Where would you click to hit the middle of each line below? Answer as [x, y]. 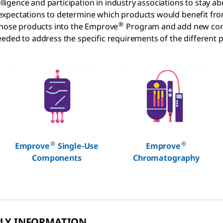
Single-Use [77, 146]
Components [57, 158]
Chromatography [166, 158]
